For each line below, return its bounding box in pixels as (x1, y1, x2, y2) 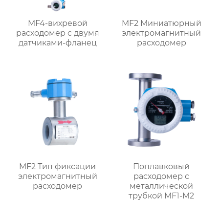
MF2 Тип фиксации (19, 161, 96, 171)
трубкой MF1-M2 (129, 191, 195, 200)
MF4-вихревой (27, 19, 88, 28)
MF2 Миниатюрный (121, 19, 201, 28)
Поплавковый (133, 161, 190, 171)
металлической (130, 181, 194, 191)
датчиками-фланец (18, 38, 97, 48)
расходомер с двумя (16, 28, 99, 38)
